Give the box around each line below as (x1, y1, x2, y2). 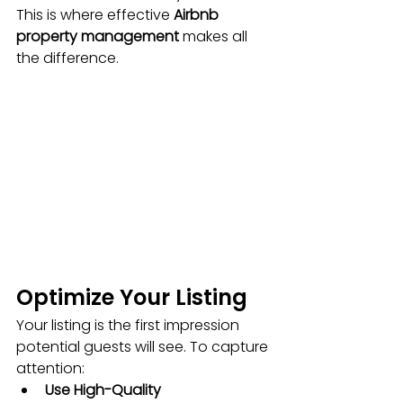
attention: (16, 358, 85, 380)
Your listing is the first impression (16, 315, 243, 336)
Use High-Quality (45, 380, 165, 401)
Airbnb (174, 4, 222, 25)
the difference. (16, 48, 119, 68)
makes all (179, 26, 251, 47)
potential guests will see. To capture (16, 336, 272, 358)
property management (16, 26, 179, 47)
